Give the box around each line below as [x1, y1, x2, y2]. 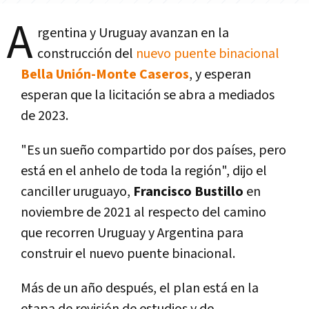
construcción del [37, 45, 136, 63]
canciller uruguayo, [21, 183, 133, 201]
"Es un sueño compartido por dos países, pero [21, 141, 286, 160]
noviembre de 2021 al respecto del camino [21, 203, 266, 222]
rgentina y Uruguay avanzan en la [37, 24, 229, 43]
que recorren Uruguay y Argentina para [21, 224, 243, 243]
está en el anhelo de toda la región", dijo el [21, 162, 267, 181]
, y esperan [189, 66, 251, 84]
